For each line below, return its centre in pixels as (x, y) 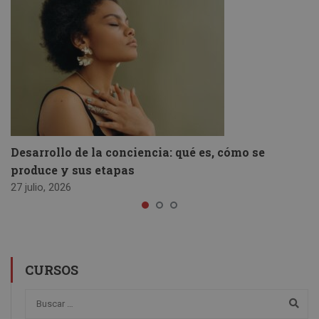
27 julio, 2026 (41, 188)
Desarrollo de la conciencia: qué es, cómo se (138, 152)
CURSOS (52, 270)
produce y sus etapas (73, 170)
